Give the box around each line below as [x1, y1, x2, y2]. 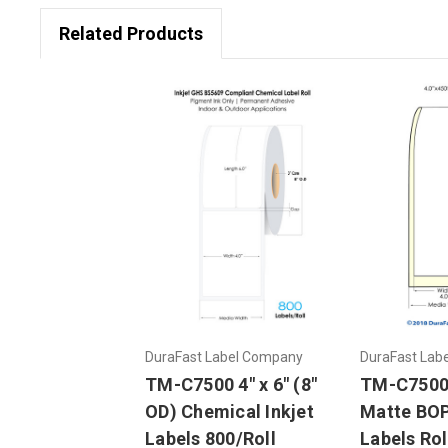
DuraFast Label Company [145, 348, 303, 365]
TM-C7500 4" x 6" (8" [145, 373, 317, 395]
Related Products [58, 23, 203, 45]
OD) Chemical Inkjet [145, 400, 314, 422]
